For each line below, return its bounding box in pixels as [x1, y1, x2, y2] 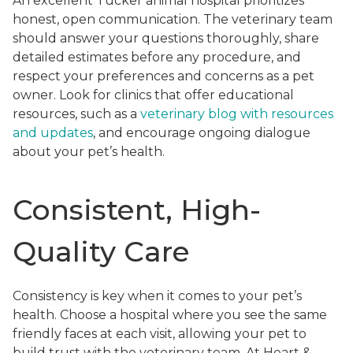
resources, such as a [13, 106, 140, 121]
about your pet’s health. [13, 143, 165, 159]
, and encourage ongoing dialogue [93, 124, 310, 140]
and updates [13, 124, 93, 140]
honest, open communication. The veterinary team [13, 11, 333, 27]
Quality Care [13, 234, 190, 269]
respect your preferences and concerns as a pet [13, 68, 314, 84]
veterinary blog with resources [140, 106, 333, 121]
